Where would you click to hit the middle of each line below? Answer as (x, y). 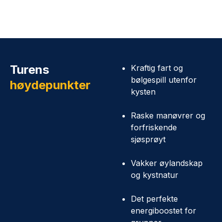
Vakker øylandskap (167, 163)
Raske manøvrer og (168, 115)
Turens (29, 70)
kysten (143, 92)
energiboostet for (164, 211)
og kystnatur (155, 175)
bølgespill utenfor (164, 80)
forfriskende (154, 127)
